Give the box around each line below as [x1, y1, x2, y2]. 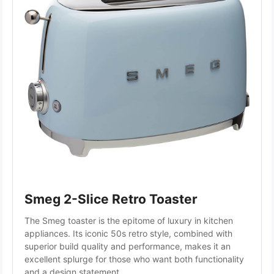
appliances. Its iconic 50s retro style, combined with [24, 228, 232, 239]
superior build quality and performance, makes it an [24, 240, 231, 251]
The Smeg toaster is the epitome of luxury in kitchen [24, 215, 233, 226]
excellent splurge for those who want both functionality [24, 253, 244, 264]
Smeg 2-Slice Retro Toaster [24, 191, 198, 207]
